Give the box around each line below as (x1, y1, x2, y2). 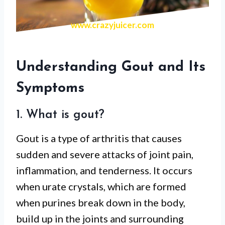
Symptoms (16, 81, 84, 95)
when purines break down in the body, (16, 196, 185, 208)
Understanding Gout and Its (16, 60, 205, 74)
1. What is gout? (16, 109, 104, 121)
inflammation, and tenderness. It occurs (16, 164, 192, 176)
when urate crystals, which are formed (16, 180, 186, 192)
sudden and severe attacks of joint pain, (16, 148, 193, 160)
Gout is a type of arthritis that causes (16, 132, 182, 144)
